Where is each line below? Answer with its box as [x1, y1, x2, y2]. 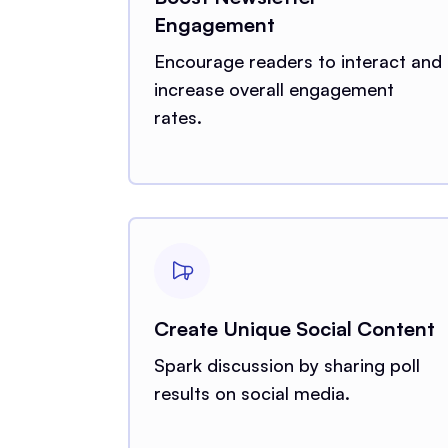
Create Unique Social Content [154, 315, 435, 341]
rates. [154, 105, 202, 128]
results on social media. [154, 381, 350, 404]
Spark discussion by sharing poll [154, 353, 420, 376]
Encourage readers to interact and [154, 49, 442, 72]
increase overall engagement [154, 77, 394, 100]
